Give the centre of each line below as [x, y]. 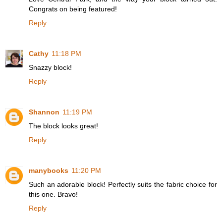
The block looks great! [63, 126]
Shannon [44, 112]
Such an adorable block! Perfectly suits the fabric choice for [123, 184]
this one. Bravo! [53, 194]
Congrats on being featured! [73, 9]
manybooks [49, 170]
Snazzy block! [50, 67]
